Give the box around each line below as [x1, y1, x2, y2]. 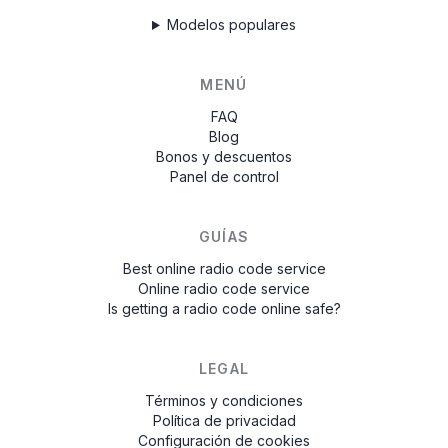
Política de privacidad [152, 412, 296, 429]
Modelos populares [166, 16, 296, 33]
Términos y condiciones [145, 392, 303, 409]
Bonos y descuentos [156, 148, 292, 165]
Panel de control [169, 168, 279, 185]
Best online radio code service [122, 260, 326, 277]
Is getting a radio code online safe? [107, 300, 341, 317]
